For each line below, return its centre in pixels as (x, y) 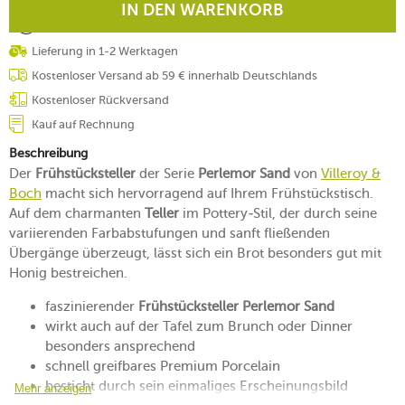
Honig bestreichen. (68, 273)
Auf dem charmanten (77, 213)
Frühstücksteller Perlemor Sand (236, 306)
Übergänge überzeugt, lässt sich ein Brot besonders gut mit (195, 253)
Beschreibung (48, 153)
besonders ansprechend (120, 346)
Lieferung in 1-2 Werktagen (105, 51)
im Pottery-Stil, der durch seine (278, 213)
